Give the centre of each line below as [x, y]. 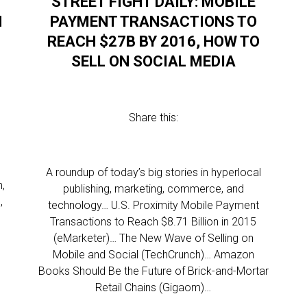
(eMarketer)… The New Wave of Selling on [153, 238]
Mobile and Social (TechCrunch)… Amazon [153, 255]
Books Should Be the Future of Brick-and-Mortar [153, 271]
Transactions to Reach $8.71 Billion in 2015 [153, 222]
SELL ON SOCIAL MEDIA [153, 61]
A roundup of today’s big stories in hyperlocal [153, 172]
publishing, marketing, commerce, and [153, 189]
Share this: [153, 118]
